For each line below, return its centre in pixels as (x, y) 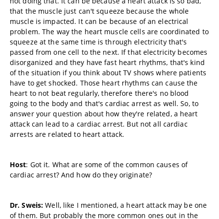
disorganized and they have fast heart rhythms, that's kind (107, 62)
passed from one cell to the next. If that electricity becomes (109, 52)
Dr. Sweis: (27, 205)
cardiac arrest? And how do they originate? (81, 175)
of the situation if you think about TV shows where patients (108, 73)
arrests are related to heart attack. (68, 134)
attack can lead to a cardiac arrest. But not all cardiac (99, 124)
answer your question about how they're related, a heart (104, 114)
